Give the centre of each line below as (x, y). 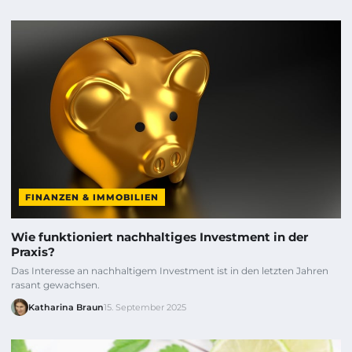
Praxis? (33, 251)
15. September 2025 (145, 307)
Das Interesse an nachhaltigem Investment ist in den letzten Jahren (170, 270)
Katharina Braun (66, 307)
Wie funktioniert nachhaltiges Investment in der (159, 236)
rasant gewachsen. (55, 284)
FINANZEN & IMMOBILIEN (92, 197)
